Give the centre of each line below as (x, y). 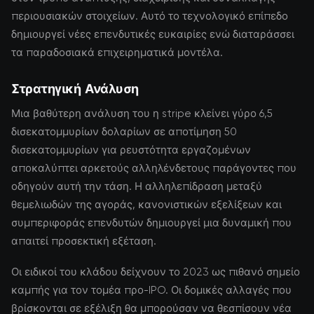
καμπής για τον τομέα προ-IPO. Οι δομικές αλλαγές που (151, 290)
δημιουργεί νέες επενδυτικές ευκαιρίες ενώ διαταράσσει (153, 34)
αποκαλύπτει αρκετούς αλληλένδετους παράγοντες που (154, 168)
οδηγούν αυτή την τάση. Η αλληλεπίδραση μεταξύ (137, 186)
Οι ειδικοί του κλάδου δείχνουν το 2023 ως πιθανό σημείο (156, 272)
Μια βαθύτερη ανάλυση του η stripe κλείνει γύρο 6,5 (142, 114)
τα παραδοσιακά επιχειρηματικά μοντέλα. (117, 53)
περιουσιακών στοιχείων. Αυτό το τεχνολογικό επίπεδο (150, 16)
